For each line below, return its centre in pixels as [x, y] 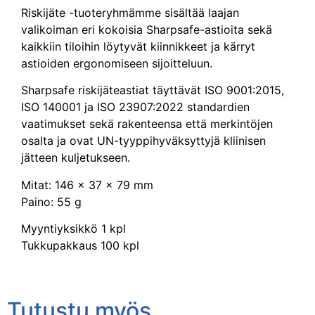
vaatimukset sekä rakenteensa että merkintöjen [147, 124]
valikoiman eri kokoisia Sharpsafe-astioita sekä [147, 29]
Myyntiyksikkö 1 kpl [73, 229]
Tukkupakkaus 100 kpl [80, 246]
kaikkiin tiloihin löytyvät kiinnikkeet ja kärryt [138, 46]
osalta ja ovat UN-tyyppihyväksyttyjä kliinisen [143, 141]
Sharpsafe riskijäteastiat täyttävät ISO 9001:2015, [153, 90]
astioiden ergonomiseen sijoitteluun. [117, 63]
